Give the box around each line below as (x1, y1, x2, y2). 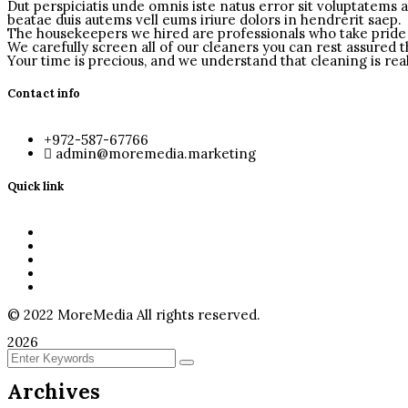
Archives (7, 378, 100, 405)
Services (44, 250, 99, 269)
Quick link (7, 178, 64, 193)
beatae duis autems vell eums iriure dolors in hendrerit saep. (7, 11, 402, 29)
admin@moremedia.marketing (56, 144, 256, 162)
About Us (44, 237, 101, 255)
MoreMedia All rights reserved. (54, 305, 260, 323)
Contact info (7, 86, 80, 101)
